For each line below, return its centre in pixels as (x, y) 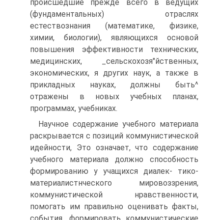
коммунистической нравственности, (114, 195)
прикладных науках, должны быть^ (114, 85)
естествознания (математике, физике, (114, 26)
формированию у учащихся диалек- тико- (114, 171)
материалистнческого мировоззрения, (114, 183)
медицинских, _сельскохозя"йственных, (114, 61)
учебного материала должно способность (114, 159)
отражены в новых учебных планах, (114, 96)
